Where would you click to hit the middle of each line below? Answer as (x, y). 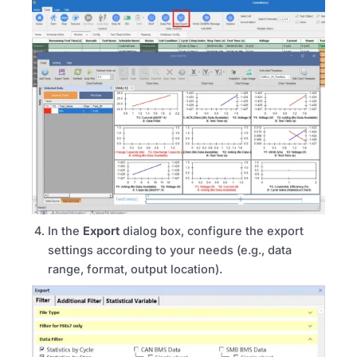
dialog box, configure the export (212, 231)
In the (65, 231)
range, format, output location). (135, 269)
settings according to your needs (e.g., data (170, 250)
